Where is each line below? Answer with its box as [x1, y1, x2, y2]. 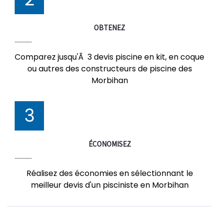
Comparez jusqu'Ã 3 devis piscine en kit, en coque [15, 51, 204, 63]
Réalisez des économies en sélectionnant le [26, 168, 193, 179]
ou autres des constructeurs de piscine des [27, 63, 192, 74]
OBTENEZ [94, 23, 125, 32]
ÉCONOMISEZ [88, 139, 131, 149]
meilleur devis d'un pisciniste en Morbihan [30, 179, 189, 191]
